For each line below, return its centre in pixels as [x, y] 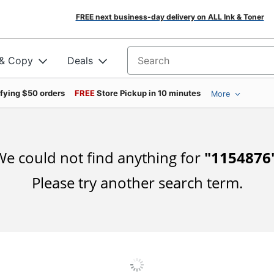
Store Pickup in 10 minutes [149, 93]
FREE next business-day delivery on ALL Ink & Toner [170, 17]
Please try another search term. [137, 183]
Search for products [174, 65]
